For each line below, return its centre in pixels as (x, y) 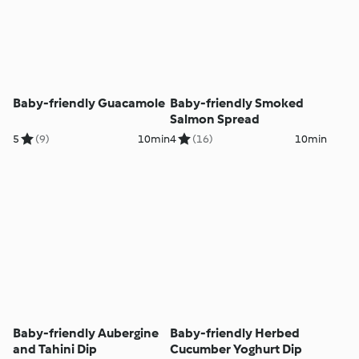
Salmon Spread (214, 119)
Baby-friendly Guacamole (89, 103)
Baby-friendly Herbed (234, 333)
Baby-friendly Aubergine (86, 333)
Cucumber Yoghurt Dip (236, 349)
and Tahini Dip (55, 349)
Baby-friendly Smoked (236, 103)
